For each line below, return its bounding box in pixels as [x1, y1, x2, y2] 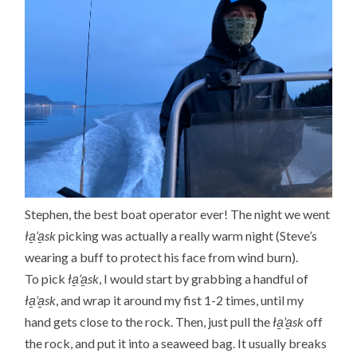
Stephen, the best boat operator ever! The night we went [25, 206, 331, 222]
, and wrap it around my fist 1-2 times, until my [56, 292, 304, 308]
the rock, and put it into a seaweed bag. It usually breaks [25, 335, 328, 351]
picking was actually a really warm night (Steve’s [56, 227, 318, 243]
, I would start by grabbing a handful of [99, 270, 309, 286]
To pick [25, 270, 69, 286]
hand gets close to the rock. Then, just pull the [25, 313, 273, 329]
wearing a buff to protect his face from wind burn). [25, 249, 299, 265]
